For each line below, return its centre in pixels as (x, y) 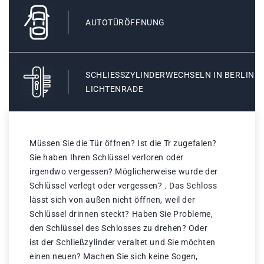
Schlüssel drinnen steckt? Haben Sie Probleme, (121, 214)
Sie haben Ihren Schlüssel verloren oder (107, 158)
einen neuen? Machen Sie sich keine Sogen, (114, 257)
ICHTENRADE (115, 89)
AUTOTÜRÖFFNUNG (125, 23)
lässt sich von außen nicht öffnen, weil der (113, 200)
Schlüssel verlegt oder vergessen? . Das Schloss (123, 186)
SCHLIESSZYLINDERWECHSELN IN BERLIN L (170, 75)
